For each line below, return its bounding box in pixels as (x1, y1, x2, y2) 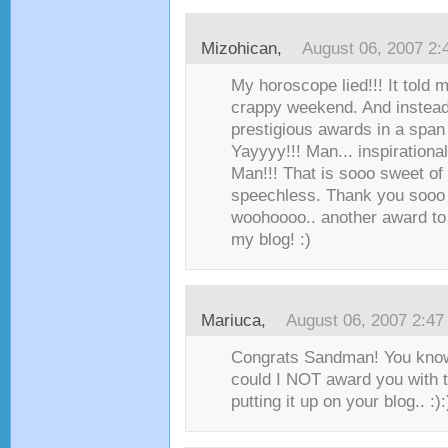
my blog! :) (231, 230, 311, 249)
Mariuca (201, 311, 261, 330)
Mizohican (201, 39, 277, 58)
